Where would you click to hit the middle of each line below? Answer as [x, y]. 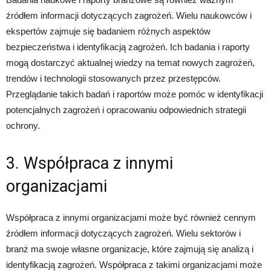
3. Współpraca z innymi [90, 163]
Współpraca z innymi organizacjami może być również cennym [131, 217]
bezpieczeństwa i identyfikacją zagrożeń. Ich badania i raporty [128, 47]
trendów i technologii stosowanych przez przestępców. [113, 78]
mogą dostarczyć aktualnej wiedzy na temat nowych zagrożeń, [130, 63]
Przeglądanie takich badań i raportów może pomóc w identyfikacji [135, 94]
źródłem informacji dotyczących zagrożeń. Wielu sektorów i [123, 233]
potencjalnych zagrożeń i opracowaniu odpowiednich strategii [126, 110]
